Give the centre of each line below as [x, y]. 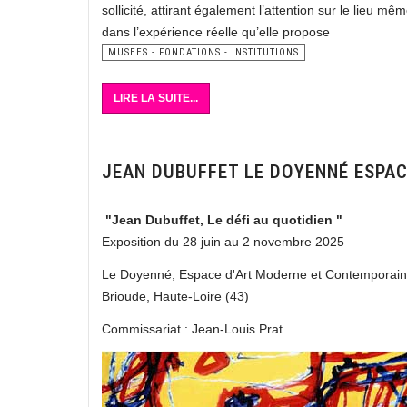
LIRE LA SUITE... [156, 98]
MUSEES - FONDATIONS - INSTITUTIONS [203, 52]
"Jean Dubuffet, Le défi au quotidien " [222, 220]
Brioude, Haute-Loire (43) [175, 296]
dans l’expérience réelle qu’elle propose [216, 32]
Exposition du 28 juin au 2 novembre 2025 [223, 242]
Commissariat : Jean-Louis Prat [192, 329]
